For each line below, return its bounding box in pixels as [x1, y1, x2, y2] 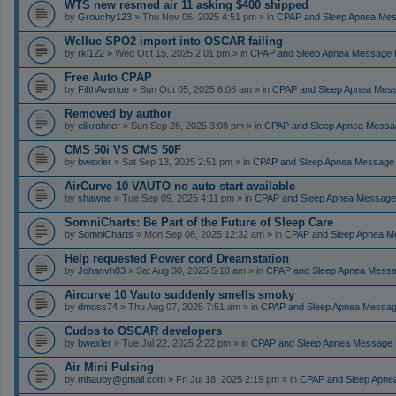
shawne [78, 192, 111, 203]
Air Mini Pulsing [65, 360, 154, 374]
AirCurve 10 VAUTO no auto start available [65, 179, 295, 193]
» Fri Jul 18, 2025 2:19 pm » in [165, 373, 300, 385]
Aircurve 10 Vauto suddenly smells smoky [65, 287, 294, 301]
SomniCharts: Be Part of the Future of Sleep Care [65, 215, 333, 229]
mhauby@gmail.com [78, 373, 165, 385]
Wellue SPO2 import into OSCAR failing [65, 34, 283, 48]
